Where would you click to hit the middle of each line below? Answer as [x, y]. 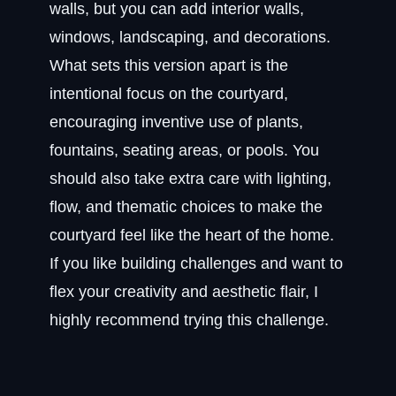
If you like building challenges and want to [196, 263]
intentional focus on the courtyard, [169, 94]
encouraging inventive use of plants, [176, 122]
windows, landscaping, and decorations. [190, 37]
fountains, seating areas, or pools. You [184, 150]
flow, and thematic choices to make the [186, 207]
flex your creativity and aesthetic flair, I [184, 292]
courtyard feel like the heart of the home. [192, 235]
